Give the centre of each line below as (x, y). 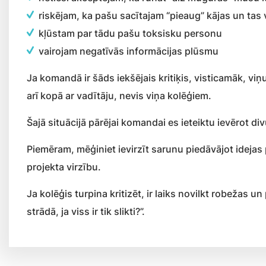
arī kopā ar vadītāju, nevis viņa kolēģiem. (119, 96)
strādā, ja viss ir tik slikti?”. (86, 211)
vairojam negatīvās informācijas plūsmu (129, 51)
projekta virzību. (64, 167)
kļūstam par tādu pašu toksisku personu (130, 33)
